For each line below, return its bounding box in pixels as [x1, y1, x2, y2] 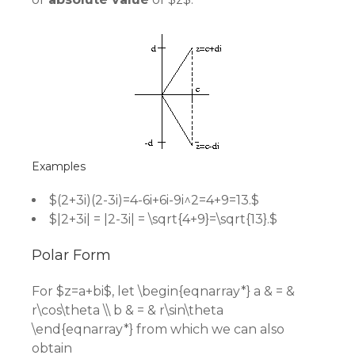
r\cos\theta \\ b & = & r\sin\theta [32, 303, 223, 318]
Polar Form [32, 246, 111, 264]
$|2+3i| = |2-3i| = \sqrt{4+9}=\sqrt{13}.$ [49, 212, 277, 227]
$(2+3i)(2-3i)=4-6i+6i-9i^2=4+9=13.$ [49, 193, 259, 208]
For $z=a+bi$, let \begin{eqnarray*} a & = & [32, 284, 295, 299]
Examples [32, 159, 86, 174]
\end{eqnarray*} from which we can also [32, 322, 284, 337]
